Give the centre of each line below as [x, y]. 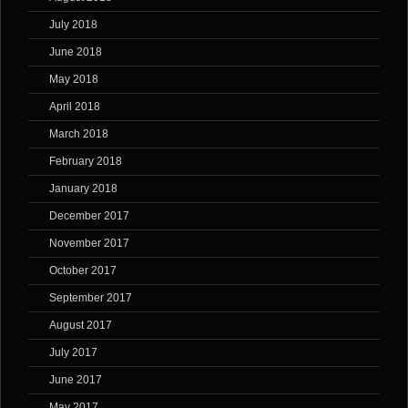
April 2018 [75, 107]
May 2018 [74, 80]
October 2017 [83, 271]
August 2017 [81, 326]
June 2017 [76, 380]
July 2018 [73, 25]
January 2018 [83, 189]
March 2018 [79, 134]
